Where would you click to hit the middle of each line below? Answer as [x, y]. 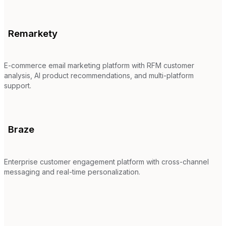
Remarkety [33, 33]
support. [18, 86]
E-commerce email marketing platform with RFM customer [99, 66]
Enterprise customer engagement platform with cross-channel [106, 161]
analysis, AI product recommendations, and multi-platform [99, 76]
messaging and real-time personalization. [72, 172]
